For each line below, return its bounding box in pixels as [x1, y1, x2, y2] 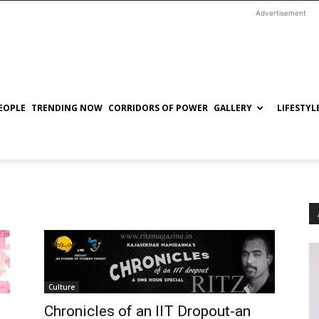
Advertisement [255, 9, 306, 17]
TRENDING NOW [31, 102, 103, 114]
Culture [48, 281, 75, 292]
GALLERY [214, 102, 252, 114]
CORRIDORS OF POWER [108, 102, 208, 114]
